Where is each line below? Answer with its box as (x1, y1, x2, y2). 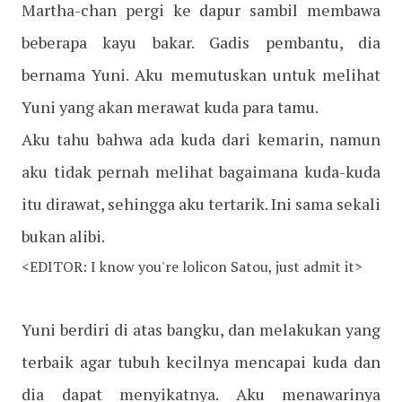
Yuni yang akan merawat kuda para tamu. (22, 96, 319, 118)
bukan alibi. (22, 225, 105, 248)
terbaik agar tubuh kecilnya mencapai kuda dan (22, 351, 380, 373)
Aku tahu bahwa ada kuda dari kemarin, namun (22, 128, 380, 151)
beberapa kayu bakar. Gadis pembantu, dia (22, 31, 380, 54)
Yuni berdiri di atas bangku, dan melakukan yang (22, 319, 380, 341)
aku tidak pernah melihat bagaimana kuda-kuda (22, 161, 380, 183)
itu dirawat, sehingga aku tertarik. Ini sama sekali (22, 193, 380, 215)
